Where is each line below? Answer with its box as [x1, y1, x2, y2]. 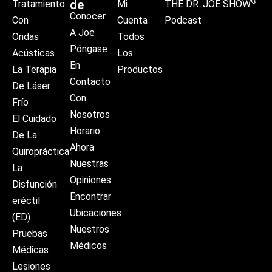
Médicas [12, 243, 49, 256]
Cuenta [117, 14, 148, 26]
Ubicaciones [69, 206, 121, 219]
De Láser [12, 80, 50, 92]
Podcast [165, 14, 202, 26]
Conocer [69, 10, 106, 22]
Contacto [69, 75, 110, 87]
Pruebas [12, 227, 47, 239]
